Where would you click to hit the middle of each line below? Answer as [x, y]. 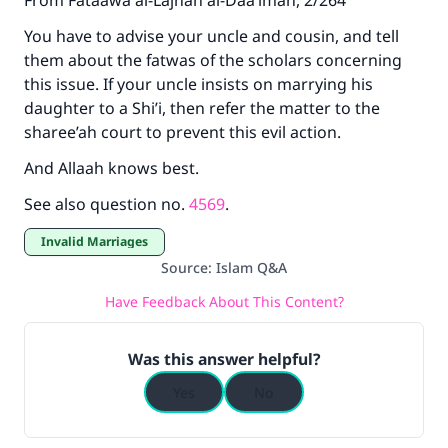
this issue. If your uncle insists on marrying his [198, 84]
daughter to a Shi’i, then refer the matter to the [202, 108]
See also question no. [106, 204]
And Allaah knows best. [113, 168]
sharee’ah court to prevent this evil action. [184, 132]
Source [184, 267]
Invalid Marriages [97, 241]
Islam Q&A [251, 267]
